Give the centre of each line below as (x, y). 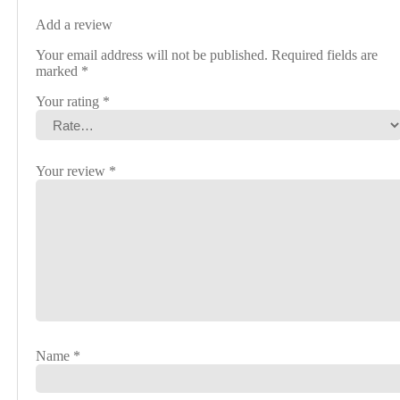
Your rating (70, 102)
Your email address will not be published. (152, 55)
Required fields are (325, 55)
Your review (73, 171)
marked (59, 71)
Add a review (75, 25)
